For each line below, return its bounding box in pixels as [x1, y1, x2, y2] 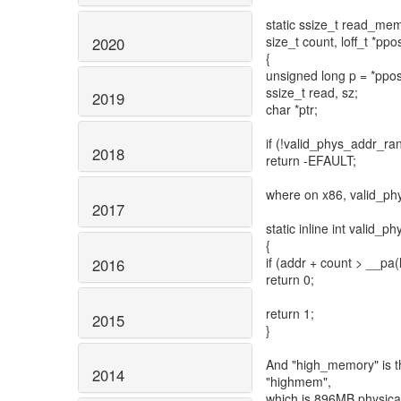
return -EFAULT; [266, 151, 356, 169]
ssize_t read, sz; [266, 83, 358, 101]
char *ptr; [266, 100, 318, 118]
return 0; [266, 270, 314, 288]
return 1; [266, 304, 314, 322]
